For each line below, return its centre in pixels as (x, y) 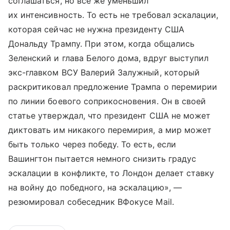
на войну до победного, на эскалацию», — (95, 187)
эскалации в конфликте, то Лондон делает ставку (111, 173)
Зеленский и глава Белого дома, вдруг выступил (109, 58)
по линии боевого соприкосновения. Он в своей (107, 101)
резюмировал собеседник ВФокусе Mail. (91, 202)
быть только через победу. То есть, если (92, 144)
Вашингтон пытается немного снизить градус (102, 158)
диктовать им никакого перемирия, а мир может (110, 130)
